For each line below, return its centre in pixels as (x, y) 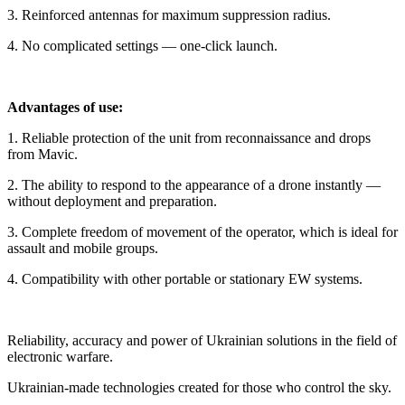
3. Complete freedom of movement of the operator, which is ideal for (202, 231)
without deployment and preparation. (112, 201)
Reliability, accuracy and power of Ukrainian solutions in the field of (202, 340)
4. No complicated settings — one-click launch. (142, 45)
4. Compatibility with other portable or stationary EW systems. (185, 278)
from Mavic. (42, 154)
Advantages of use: (65, 107)
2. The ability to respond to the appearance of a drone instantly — (194, 184)
